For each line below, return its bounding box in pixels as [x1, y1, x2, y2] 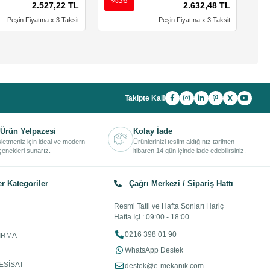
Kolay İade [133, 127, 172, 136]
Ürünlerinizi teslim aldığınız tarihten [133, 138, 234, 146]
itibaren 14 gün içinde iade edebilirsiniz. [133, 147, 246, 155]
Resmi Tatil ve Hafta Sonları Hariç [113, 202, 224, 211]
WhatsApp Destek [124, 246, 183, 255]
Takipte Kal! [124, 94, 165, 103]
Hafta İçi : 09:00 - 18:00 [113, 213, 189, 222]
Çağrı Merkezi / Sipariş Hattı [126, 179, 233, 189]
